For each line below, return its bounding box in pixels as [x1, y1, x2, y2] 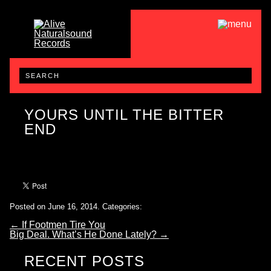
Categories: [102, 201, 142, 211]
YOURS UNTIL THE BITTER [24, 106, 224, 123]
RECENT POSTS [24, 252, 145, 269]
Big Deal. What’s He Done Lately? [10, 229, 159, 240]
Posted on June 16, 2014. [10, 201, 100, 211]
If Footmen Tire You [19, 219, 105, 230]
